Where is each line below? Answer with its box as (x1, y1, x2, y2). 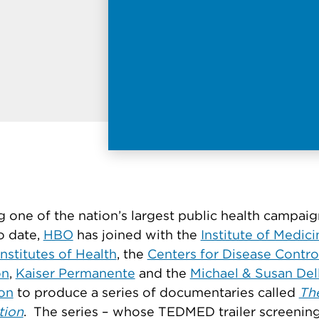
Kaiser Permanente (15, 267, 135, 281)
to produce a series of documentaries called (13, 286, 299, 300)
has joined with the (73, 229, 201, 242)
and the (135, 267, 190, 281)
